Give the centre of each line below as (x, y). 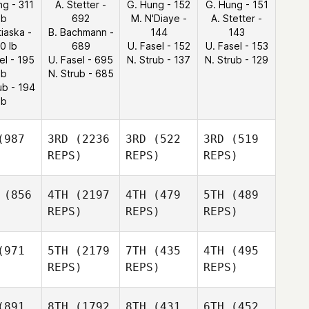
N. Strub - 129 (237, 60)
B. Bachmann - (81, 32)
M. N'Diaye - (159, 18)
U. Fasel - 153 (237, 46)
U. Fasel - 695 (81, 60)
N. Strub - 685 (81, 73)
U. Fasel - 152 (159, 46)
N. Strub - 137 (159, 60)
